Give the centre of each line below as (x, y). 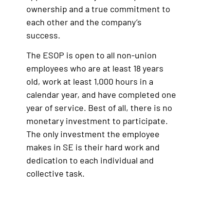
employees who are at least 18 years (95, 68)
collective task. (55, 173)
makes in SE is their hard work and (93, 147)
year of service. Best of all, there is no (99, 108)
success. (43, 35)
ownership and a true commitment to (98, 9)
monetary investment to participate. (97, 121)
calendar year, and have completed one (101, 95)
